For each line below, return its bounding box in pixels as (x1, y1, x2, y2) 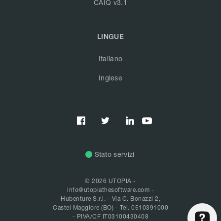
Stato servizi (94, 150, 135, 159)
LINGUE (97, 33, 124, 41)
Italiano (98, 54, 123, 63)
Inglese (98, 74, 123, 82)
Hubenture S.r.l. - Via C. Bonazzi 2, (61, 195, 160, 203)
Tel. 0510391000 (119, 204, 168, 212)
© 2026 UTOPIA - (85, 177, 136, 185)
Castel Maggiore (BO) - (53, 204, 120, 212)
